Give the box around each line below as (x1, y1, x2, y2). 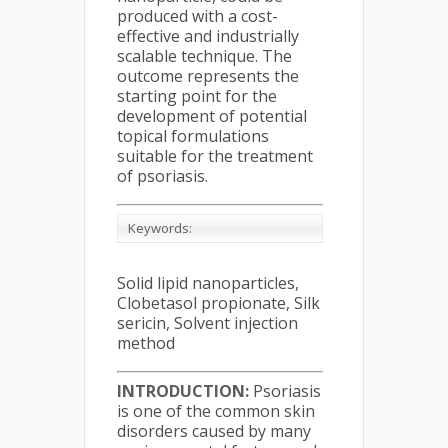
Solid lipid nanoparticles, (117, 272, 299, 294)
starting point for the (117, 85, 277, 107)
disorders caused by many (117, 420, 311, 442)
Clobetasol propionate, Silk (117, 292, 320, 314)
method (117, 332, 175, 354)
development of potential (117, 105, 307, 127)
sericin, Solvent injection (117, 312, 298, 334)
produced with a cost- (117, 5, 278, 27)
